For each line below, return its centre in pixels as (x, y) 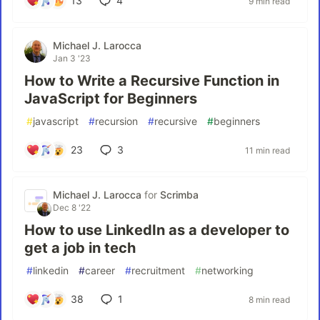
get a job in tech (80, 248)
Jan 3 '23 (72, 58)
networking (227, 270)
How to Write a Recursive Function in (152, 81)
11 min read (267, 150)
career (100, 270)
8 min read (269, 299)
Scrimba (179, 195)
